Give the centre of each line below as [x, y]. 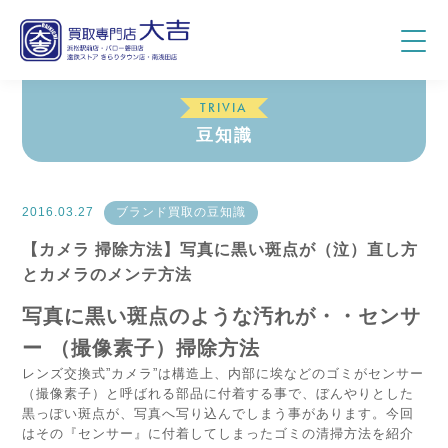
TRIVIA [224, 108]
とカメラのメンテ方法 [107, 274]
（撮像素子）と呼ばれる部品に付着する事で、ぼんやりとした [218, 393]
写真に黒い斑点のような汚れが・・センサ [222, 315]
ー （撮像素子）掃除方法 [141, 347]
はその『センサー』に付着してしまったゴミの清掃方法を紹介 [218, 433]
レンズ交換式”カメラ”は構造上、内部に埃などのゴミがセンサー [223, 373]
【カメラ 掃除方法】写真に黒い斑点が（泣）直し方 [220, 249]
